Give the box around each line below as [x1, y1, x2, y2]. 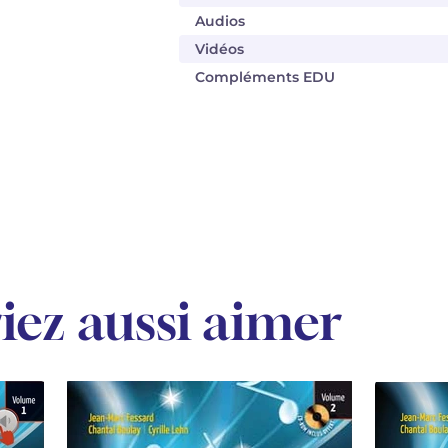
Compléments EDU [195, 68, 335, 86]
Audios [195, 12, 245, 30]
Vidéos [195, 40, 244, 58]
